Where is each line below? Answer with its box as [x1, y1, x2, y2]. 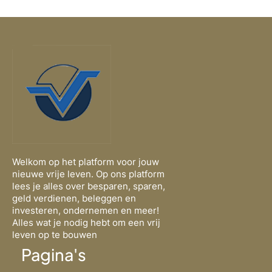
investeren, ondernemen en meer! [12, 205, 161, 217]
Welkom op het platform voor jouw [12, 156, 159, 168]
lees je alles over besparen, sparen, [12, 180, 165, 192]
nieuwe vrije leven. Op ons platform [12, 168, 165, 180]
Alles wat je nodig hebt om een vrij [12, 217, 160, 229]
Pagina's [21, 244, 87, 265]
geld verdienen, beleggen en [12, 192, 136, 205]
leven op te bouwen [12, 229, 97, 241]
